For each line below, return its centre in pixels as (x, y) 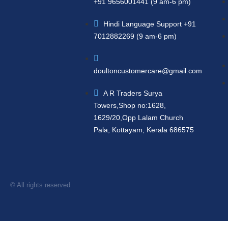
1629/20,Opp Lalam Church (139, 117)
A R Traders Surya (133, 93)
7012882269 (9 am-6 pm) (135, 36)
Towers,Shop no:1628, (130, 105)
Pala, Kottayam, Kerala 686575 (144, 130)
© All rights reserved (40, 185)
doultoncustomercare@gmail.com (148, 70)
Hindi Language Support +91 (150, 24)
